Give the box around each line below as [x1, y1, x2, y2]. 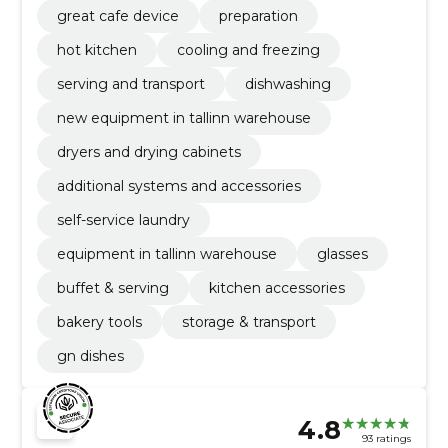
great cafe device [56, 7, 179, 26]
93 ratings [362, 431, 412, 445]
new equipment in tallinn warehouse [56, 109, 311, 128]
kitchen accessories [208, 279, 345, 298]
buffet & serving [56, 279, 169, 298]
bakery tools [56, 313, 142, 332]
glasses [316, 245, 368, 264]
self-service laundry [56, 211, 190, 230]
